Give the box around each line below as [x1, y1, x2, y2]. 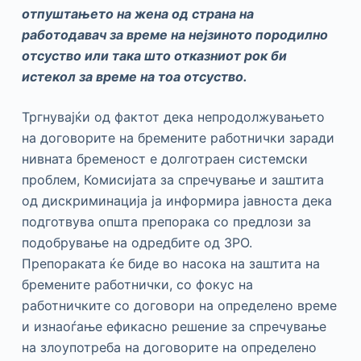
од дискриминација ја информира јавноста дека [21, 192, 332, 209]
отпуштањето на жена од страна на [21, 5, 254, 22]
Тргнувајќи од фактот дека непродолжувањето [21, 108, 325, 125]
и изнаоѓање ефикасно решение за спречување [21, 317, 326, 334]
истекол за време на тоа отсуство [21, 68, 243, 85]
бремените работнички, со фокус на [21, 276, 253, 293]
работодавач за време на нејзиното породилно [21, 26, 328, 43]
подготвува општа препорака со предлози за [21, 213, 311, 230]
